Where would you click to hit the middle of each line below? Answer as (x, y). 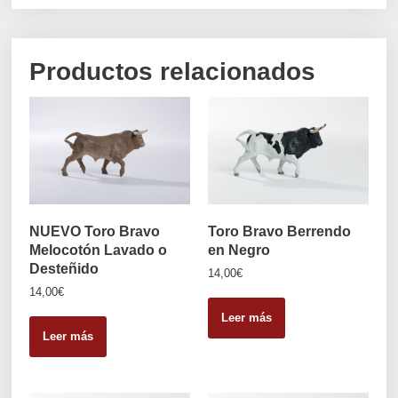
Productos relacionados (173, 72)
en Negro (239, 249)
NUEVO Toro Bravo (95, 231)
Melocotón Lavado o (99, 249)
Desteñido (64, 268)
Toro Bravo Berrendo (279, 231)
